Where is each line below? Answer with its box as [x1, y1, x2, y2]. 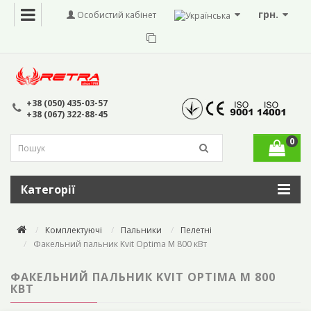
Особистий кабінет [75, 8, 156, 21]
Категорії [21, 182, 75, 198]
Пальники [121, 224, 162, 237]
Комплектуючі [45, 224, 102, 237]
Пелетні [180, 224, 212, 237]
